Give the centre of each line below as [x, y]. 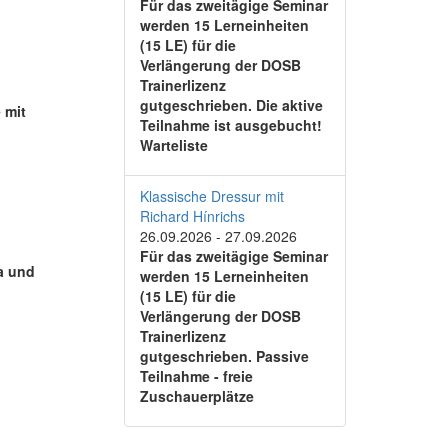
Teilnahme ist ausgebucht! [230, 125]
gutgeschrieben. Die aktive [231, 105]
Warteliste [173, 145]
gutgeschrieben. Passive [224, 356]
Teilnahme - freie [196, 376]
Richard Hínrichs [192, 216]
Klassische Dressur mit [211, 196]
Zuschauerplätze [196, 396]
